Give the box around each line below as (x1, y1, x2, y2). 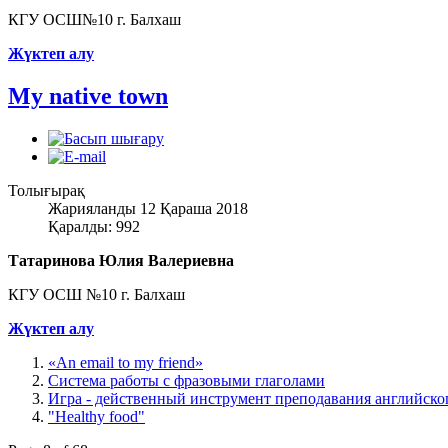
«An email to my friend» (48, 354, 203, 372)
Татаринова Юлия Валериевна (8, 252, 234, 270)
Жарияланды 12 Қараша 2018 (48, 200, 248, 218)
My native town (8, 83, 168, 110)
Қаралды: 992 (48, 218, 140, 236)
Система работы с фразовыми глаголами (48, 372, 325, 390)
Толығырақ (8, 182, 85, 200)
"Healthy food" (48, 408, 145, 426)
